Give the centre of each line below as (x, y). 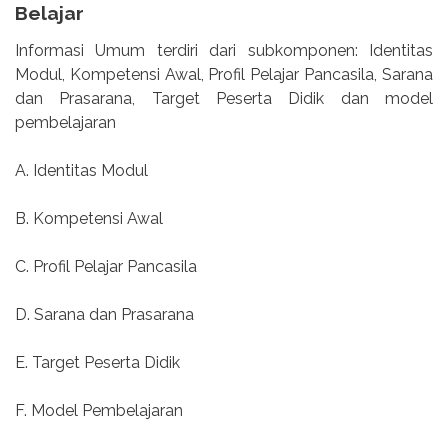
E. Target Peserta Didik (97, 362)
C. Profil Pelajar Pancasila (106, 266)
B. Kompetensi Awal (89, 218)
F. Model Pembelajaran (99, 410)
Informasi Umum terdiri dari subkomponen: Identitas (224, 50)
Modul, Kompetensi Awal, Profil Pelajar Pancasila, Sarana (224, 74)
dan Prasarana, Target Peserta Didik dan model (224, 98)
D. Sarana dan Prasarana (104, 314)
